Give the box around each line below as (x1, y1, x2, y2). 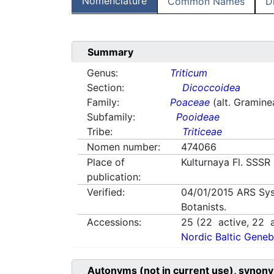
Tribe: (87, 125, 113, 138)
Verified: (87, 186, 125, 199)
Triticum (170, 67, 208, 80)
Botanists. (181, 201, 227, 213)
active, (212, 216, 253, 229)
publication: (87, 171, 141, 183)
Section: (87, 81, 124, 94)
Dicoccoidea (182, 81, 241, 94)
